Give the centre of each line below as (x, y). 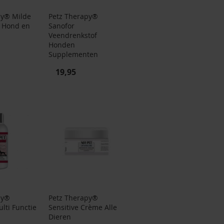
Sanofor (61, 26)
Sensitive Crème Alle (82, 207)
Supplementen (73, 54)
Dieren (59, 217)
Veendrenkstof (72, 35)
